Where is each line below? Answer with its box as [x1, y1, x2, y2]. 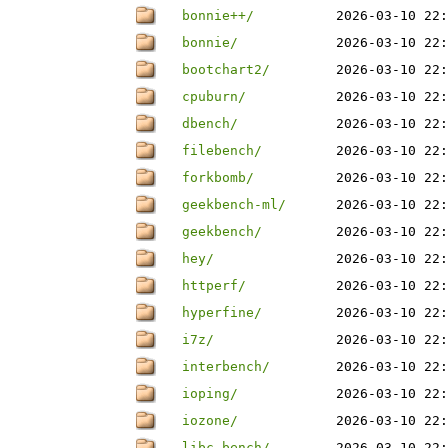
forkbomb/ [182, 170, 254, 185]
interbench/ [182, 359, 270, 374]
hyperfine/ [182, 305, 262, 320]
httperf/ [182, 278, 246, 293]
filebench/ [182, 143, 262, 158]
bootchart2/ [182, 62, 270, 77]
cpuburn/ [182, 89, 246, 104]
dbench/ [182, 116, 238, 131]
